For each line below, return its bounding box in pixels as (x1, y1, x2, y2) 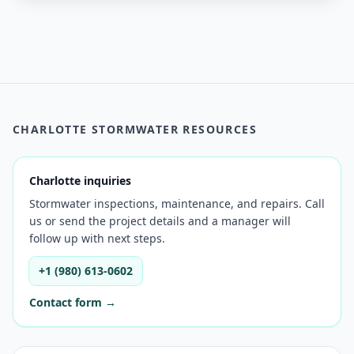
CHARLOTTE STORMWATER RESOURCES (13, 122, 257, 137)
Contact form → (29, 295, 116, 310)
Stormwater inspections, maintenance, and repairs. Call (29, 196, 325, 211)
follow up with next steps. (29, 231, 165, 246)
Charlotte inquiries (29, 173, 131, 188)
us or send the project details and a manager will (29, 213, 291, 228)
